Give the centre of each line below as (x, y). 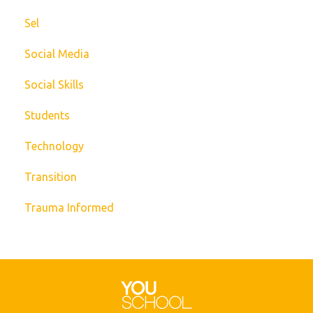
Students (47, 116)
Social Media (57, 54)
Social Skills (54, 85)
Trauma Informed (69, 208)
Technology (54, 146)
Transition (51, 177)
